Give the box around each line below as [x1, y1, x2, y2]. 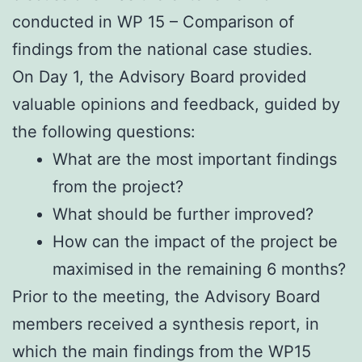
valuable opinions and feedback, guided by [12, 94, 340, 114]
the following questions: [12, 121, 196, 141]
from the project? [53, 176, 183, 196]
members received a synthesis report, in [12, 314, 319, 334]
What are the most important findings [53, 149, 337, 169]
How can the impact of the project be [53, 231, 338, 251]
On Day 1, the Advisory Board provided [12, 66, 306, 86]
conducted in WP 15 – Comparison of [12, 11, 294, 32]
